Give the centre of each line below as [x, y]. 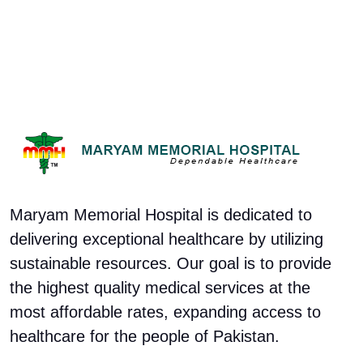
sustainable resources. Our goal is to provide [171, 263]
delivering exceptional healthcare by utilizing [167, 239]
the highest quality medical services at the [160, 288]
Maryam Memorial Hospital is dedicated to [161, 215]
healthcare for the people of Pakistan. [145, 336]
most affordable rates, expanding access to [165, 312]
